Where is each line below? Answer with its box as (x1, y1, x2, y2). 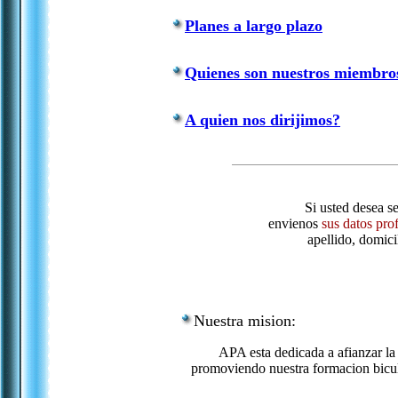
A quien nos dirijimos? (185, 111, 340, 129)
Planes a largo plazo (185, 17, 322, 35)
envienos (265, 216, 322, 231)
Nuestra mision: (194, 312, 296, 330)
